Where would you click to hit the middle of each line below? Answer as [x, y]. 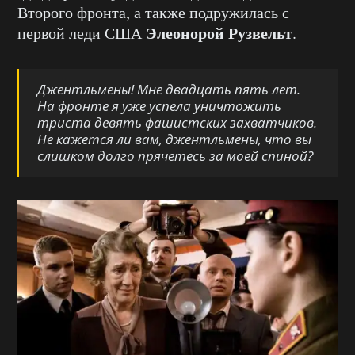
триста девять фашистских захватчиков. [177, 123]
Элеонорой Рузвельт [219, 33]
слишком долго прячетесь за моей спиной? [175, 156]
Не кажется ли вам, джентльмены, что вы [174, 139]
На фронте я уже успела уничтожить [159, 106]
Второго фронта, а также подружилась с [153, 13]
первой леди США [82, 33]
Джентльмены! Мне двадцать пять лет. [169, 90]
